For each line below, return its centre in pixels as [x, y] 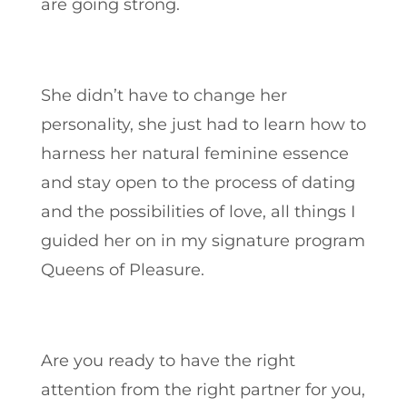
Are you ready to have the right [168, 360]
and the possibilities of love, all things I [198, 211]
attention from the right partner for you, [203, 389]
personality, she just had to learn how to [203, 124]
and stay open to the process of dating [198, 182]
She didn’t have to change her [164, 95]
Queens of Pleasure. [122, 269]
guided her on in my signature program [203, 240]
